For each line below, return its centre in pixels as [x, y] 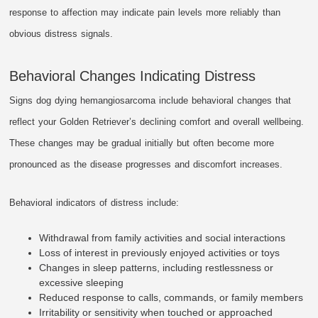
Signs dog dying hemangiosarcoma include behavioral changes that [150, 101]
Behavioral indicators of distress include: [94, 203]
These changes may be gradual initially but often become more [142, 143]
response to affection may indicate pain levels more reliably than [145, 13]
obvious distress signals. [61, 34]
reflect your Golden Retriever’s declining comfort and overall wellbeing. [157, 122]
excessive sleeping [82, 283]
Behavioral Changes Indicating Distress [133, 76]
